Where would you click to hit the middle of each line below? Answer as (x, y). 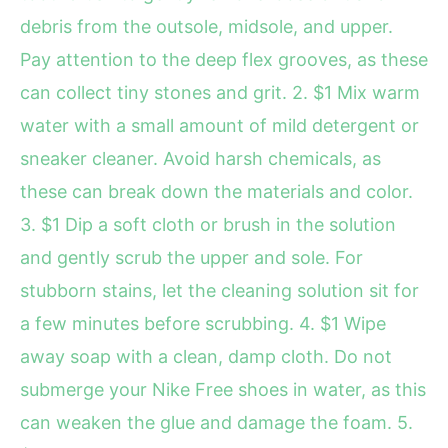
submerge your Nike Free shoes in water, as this (223, 390)
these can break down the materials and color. (216, 192)
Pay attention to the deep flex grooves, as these (224, 60)
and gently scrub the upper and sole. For (191, 258)
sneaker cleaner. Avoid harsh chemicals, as (200, 159)
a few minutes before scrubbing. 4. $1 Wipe (203, 324)
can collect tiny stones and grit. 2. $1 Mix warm (220, 93)
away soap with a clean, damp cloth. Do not (206, 357)
